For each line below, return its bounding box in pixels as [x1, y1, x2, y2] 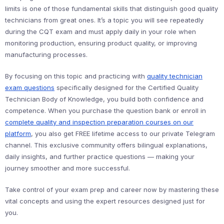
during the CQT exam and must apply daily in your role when [5, 27, 196, 35]
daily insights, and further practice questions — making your [5, 152, 194, 160]
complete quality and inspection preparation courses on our [5, 117, 193, 126]
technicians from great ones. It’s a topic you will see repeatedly [5, 15, 203, 24]
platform [5, 129, 31, 137]
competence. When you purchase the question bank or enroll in [5, 106, 206, 114]
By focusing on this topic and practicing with [5, 71, 147, 80]
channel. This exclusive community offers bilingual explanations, [5, 140, 207, 149]
